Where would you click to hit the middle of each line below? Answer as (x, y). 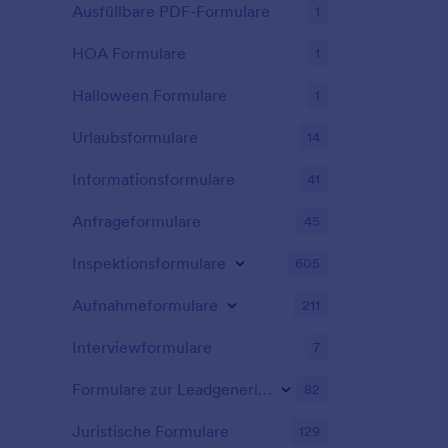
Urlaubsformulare (135, 137)
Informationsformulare (153, 179)
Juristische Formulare (150, 431)
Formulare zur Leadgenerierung (265, 389)
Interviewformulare (142, 347)
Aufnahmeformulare (145, 305)
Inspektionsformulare (149, 263)
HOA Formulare (129, 53)
